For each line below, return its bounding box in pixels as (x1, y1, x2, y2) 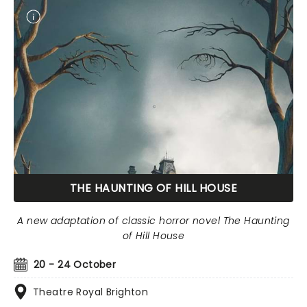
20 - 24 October (34, 258, 116, 271)
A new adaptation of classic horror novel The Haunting (17, 214, 290, 228)
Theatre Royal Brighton (33, 285, 149, 299)
